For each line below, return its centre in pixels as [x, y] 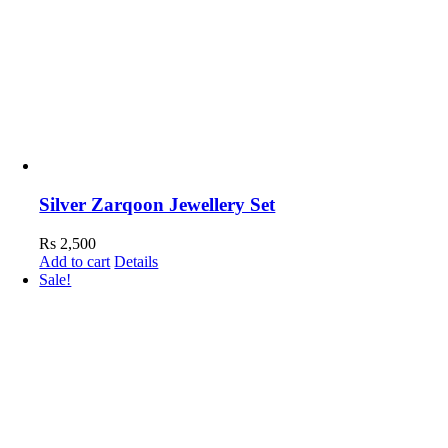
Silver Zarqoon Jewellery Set [157, 205]
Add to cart [75, 261]
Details [136, 261]
